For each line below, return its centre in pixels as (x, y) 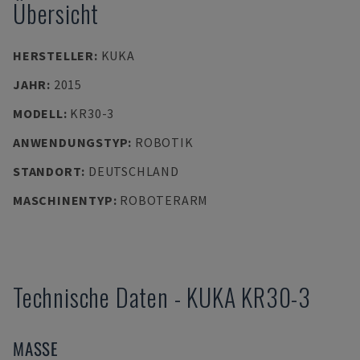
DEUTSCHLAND (133, 171)
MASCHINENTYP (63, 200)
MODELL (38, 113)
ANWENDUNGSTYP (71, 142)
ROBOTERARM (164, 200)
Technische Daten (91, 297)
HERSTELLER (53, 55)
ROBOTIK (164, 142)
